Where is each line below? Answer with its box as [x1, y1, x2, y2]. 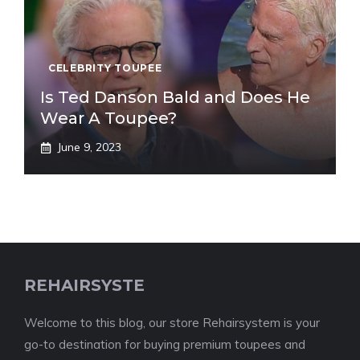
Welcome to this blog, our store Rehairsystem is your [24, 315, 320, 331]
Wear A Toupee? [40, 108, 177, 129]
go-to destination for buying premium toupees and [24, 337, 305, 353]
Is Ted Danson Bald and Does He [40, 88, 310, 108]
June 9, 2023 [57, 140, 121, 155]
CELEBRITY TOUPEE [48, 62, 162, 75]
